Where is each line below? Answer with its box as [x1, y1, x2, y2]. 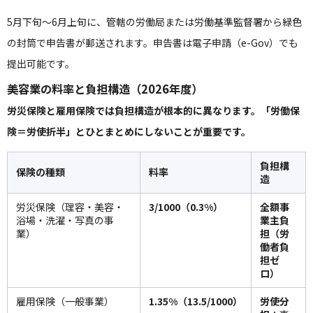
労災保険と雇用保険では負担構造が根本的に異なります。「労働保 [7, 103, 300, 117]
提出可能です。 [7, 57, 75, 71]
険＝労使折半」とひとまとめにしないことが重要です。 [7, 124, 251, 138]
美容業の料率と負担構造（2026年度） [7, 80, 203, 97]
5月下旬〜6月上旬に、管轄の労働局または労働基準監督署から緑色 [7, 15, 302, 29]
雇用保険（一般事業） [16, 294, 114, 308]
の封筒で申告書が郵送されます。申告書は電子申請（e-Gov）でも [7, 36, 298, 50]
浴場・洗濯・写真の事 [16, 213, 114, 227]
